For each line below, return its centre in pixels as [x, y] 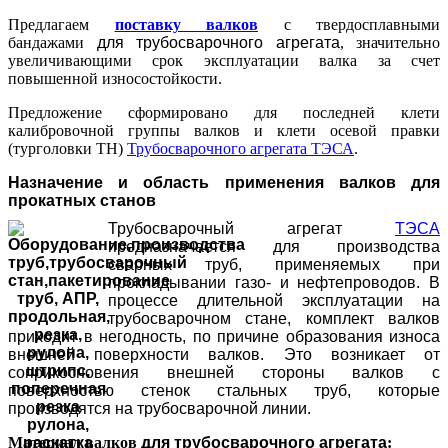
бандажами [52, 43]
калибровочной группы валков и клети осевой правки [224, 131]
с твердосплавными [349, 25]
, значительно [389, 43]
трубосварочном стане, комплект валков [274, 319]
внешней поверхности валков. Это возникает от [224, 355]
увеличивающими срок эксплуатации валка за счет [224, 61]
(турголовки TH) [67, 149]
